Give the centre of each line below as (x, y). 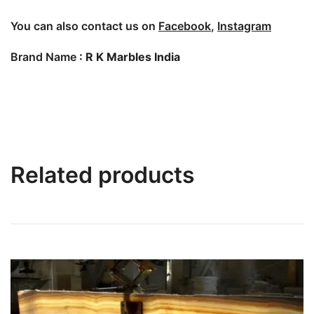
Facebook (185, 26)
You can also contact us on (84, 26)
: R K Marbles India (130, 57)
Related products (103, 175)
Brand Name (45, 57)
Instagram (244, 26)
